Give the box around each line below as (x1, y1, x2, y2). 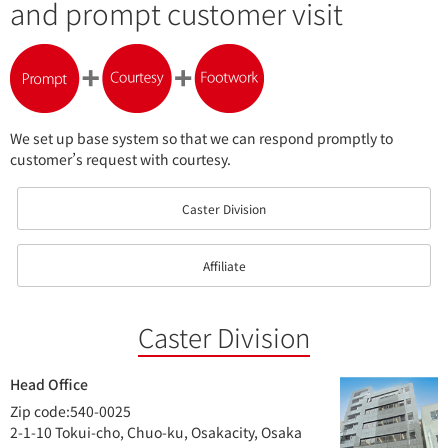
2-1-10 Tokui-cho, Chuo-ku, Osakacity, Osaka (10, 422, 302, 442)
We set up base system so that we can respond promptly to (10, 128, 393, 148)
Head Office (10, 374, 88, 394)
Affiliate (202, 257, 246, 274)
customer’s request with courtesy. (10, 149, 231, 169)
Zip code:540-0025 (10, 401, 131, 421)
